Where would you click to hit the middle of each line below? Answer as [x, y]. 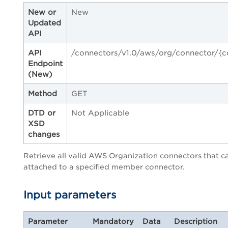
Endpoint [45, 63]
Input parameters [70, 195]
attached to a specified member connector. [104, 167]
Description [196, 221]
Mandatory [113, 221]
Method [42, 93]
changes [44, 134]
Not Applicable [100, 112]
